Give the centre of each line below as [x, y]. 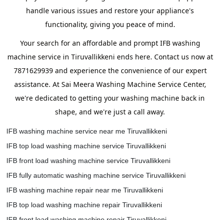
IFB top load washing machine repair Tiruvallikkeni [84, 205]
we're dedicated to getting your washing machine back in [110, 98]
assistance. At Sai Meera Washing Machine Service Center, [110, 84]
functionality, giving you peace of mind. [110, 24]
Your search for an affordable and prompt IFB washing [110, 43]
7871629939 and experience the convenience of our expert [110, 70]
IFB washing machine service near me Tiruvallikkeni [87, 131]
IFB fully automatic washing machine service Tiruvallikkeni [96, 175]
